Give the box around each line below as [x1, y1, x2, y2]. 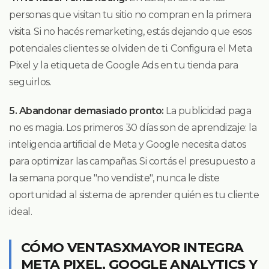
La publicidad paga [163, 104, 252, 116]
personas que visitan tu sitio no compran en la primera [9, 8, 252, 20]
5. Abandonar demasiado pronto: [9, 104, 164, 116]
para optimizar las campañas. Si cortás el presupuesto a [9, 155, 256, 167]
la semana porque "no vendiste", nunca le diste [9, 172, 220, 184]
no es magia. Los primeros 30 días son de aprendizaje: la [9, 121, 257, 133]
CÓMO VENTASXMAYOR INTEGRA [21, 239, 244, 256]
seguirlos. [9, 76, 52, 88]
